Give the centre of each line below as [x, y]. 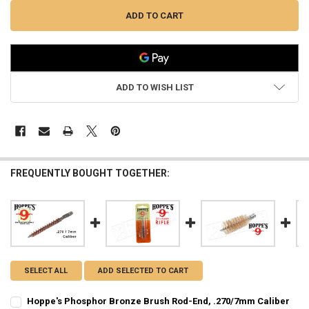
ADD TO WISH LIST [154, 87]
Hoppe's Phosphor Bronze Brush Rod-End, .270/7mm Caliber [159, 301]
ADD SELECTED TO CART [143, 270]
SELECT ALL [46, 270]
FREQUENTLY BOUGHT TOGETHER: [90, 173]
